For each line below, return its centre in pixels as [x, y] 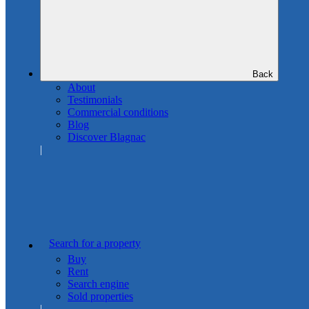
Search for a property [95, 243]
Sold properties [100, 296]
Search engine [98, 284]
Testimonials [95, 100]
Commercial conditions [118, 112]
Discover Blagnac [107, 137]
